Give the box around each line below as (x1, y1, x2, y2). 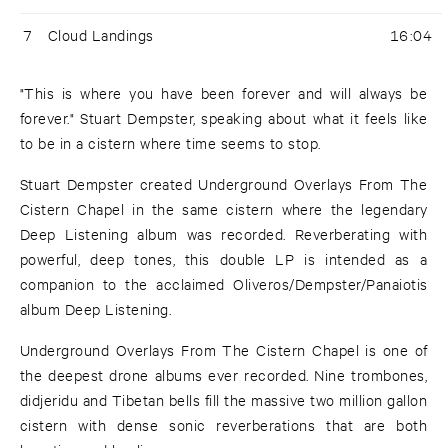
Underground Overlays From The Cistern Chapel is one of (20, 340, 428, 360)
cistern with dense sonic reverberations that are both (20, 415, 428, 435)
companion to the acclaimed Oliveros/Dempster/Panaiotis (20, 274, 428, 294)
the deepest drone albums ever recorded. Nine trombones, (20, 365, 428, 385)
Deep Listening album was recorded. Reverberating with (20, 224, 428, 244)
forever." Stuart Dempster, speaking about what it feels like (20, 108, 428, 128)
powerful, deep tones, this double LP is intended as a (20, 249, 428, 269)
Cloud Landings (48, 25, 154, 45)
